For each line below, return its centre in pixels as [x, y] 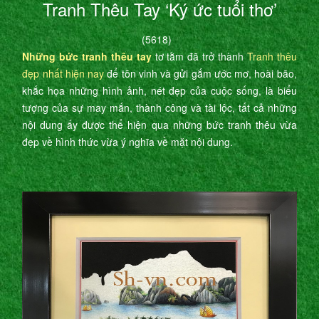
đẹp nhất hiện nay [63, 74]
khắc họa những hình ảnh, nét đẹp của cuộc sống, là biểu [159, 91]
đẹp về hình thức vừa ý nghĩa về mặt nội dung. [128, 142]
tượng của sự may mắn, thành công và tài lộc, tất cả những [159, 108]
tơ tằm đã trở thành [199, 57]
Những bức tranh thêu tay [87, 57]
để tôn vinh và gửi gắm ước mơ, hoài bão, [200, 74]
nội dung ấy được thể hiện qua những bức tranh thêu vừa [159, 125]
